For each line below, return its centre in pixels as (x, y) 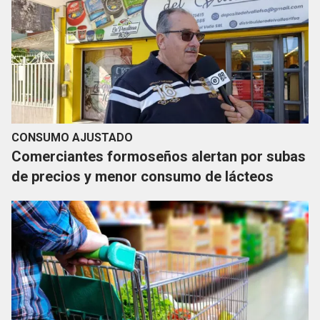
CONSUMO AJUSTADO (72, 138)
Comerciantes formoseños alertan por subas (159, 157)
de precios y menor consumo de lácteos (142, 177)
